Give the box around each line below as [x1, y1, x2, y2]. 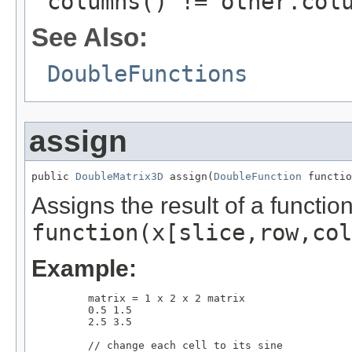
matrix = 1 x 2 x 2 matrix [31, 292, 245, 305]
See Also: [31, 23, 148, 53]
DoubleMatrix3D [75, 170, 163, 183]
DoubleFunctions [47, 60, 247, 88]
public [31, 170, 75, 183]
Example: [31, 255, 137, 282]
